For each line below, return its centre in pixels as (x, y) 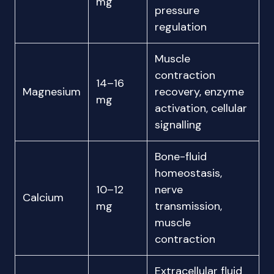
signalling (178, 125)
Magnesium (52, 92)
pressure (177, 10)
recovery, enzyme (199, 92)
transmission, (188, 206)
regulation (181, 27)
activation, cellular (201, 108)
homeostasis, (188, 173)
